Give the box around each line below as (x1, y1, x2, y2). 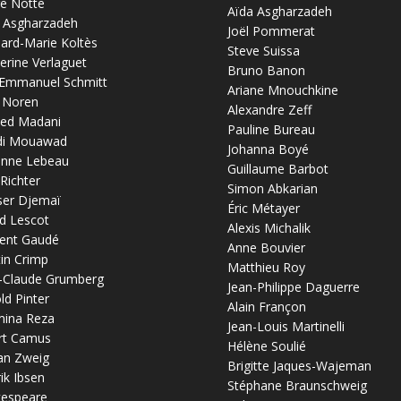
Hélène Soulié (226, 337, 306, 354)
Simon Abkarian (226, 179, 318, 197)
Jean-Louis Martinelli (226, 317, 345, 335)
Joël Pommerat (226, 21, 315, 39)
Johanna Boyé (226, 140, 309, 158)
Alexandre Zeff (226, 100, 311, 118)
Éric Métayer (226, 199, 300, 217)
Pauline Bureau (226, 120, 315, 138)
